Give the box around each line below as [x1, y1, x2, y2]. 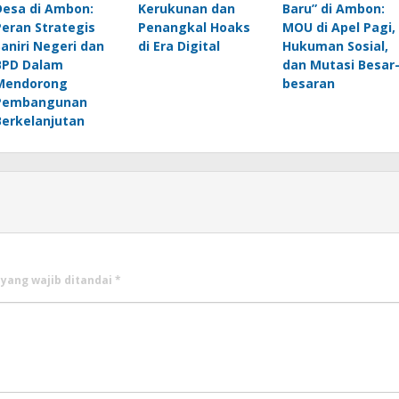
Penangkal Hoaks [137, 19, 250, 37]
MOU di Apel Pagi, [281, 19, 395, 37]
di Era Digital [137, 37, 220, 55]
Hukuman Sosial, [281, 37, 388, 55]
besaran [281, 75, 342, 93]
